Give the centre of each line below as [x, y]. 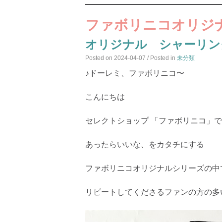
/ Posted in [162, 58]
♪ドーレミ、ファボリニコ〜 [137, 73]
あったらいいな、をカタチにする [145, 144]
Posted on [100, 58]
